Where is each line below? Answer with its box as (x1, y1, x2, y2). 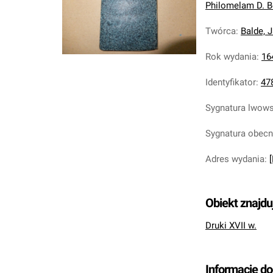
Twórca (205, 26, 236, 37)
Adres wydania (205, 154, 264, 165)
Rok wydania (205, 51, 257, 62)
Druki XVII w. (205, 220, 257, 231)
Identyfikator (205, 77, 256, 88)
